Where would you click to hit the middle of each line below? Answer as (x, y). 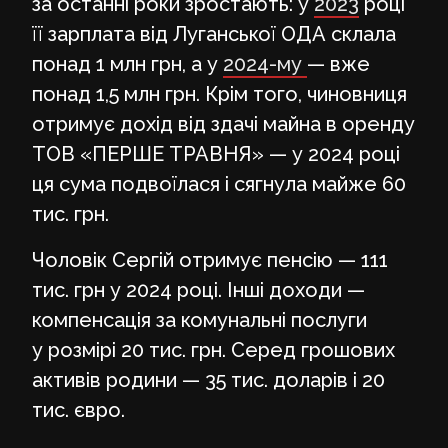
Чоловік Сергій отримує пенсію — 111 (210, 259)
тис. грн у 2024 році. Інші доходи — (198, 289)
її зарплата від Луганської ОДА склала (214, 33)
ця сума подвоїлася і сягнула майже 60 (219, 183)
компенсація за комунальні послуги (199, 319)
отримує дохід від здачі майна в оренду (223, 123)
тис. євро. (78, 409)
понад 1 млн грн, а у (127, 63)
